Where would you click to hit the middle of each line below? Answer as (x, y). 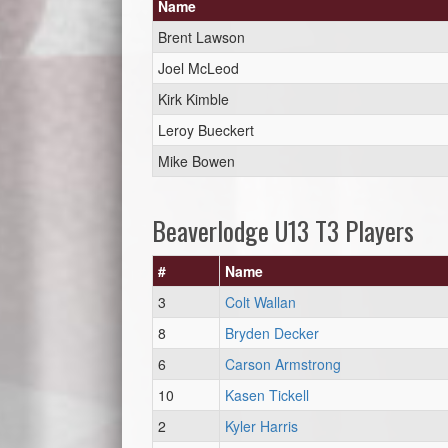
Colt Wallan (260, 302)
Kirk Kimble (193, 99)
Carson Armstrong (283, 364)
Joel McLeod (198, 68)
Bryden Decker (272, 333)
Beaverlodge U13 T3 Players (283, 230)
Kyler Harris (261, 426)
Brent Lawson (201, 37)
